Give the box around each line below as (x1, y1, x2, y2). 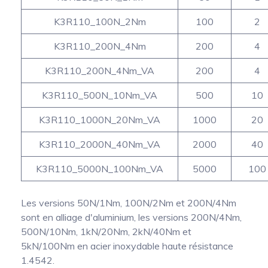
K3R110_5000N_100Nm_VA (36, 162, 163, 175)
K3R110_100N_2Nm (53, 15, 146, 28)
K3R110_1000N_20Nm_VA (39, 113, 160, 126)
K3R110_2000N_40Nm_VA (39, 138, 160, 150)
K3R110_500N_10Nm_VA (42, 89, 157, 101)
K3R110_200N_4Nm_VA (45, 64, 154, 77)
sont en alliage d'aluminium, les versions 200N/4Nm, (21, 211, 242, 223)
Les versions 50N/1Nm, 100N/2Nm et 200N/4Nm (21, 196, 236, 209)
